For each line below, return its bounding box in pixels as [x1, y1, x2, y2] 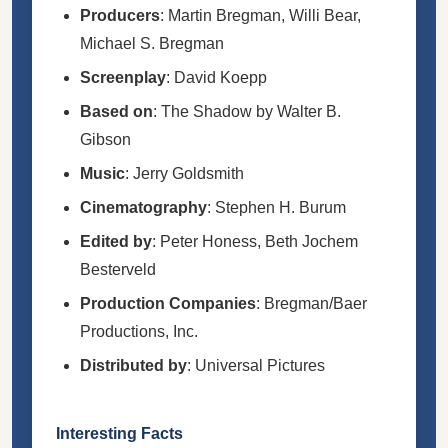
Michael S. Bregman [80, 34, 224, 52]
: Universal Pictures [187, 356, 325, 374]
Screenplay [80, 68, 166, 86]
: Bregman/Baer [256, 294, 367, 312]
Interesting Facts [56, 424, 183, 442]
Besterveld [80, 260, 156, 278]
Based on [80, 102, 153, 120]
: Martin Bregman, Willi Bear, [160, 6, 361, 24]
